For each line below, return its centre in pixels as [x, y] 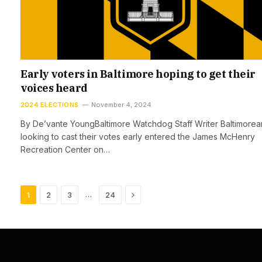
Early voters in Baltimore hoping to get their [138, 74]
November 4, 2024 [122, 104]
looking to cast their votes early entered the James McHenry [138, 136]
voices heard [54, 88]
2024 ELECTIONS [50, 104]
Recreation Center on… [65, 149]
